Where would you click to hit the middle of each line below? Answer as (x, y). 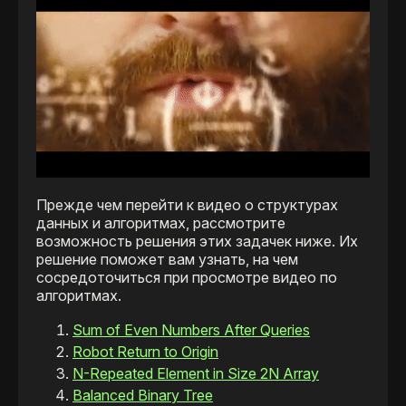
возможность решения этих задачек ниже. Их (197, 241)
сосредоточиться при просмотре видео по (187, 277)
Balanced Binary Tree (143, 395)
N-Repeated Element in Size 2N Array (196, 373)
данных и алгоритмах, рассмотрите (161, 223)
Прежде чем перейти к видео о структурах (187, 205)
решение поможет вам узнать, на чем (167, 259)
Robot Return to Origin (145, 352)
